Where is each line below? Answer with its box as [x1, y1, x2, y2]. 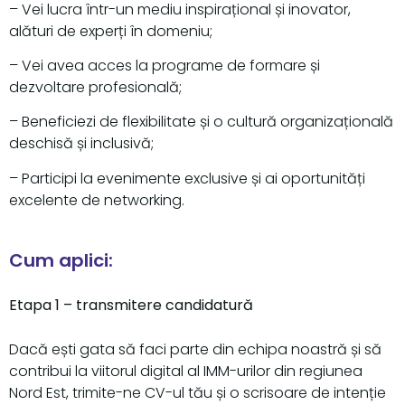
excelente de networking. [9, 189, 184, 211]
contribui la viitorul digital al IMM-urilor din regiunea [9, 360, 363, 381]
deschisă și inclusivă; [9, 133, 154, 155]
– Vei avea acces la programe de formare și [9, 54, 320, 76]
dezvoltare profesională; [9, 76, 182, 98]
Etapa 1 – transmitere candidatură [9, 295, 253, 316]
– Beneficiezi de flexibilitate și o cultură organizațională [9, 111, 393, 133]
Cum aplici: [9, 248, 113, 274]
